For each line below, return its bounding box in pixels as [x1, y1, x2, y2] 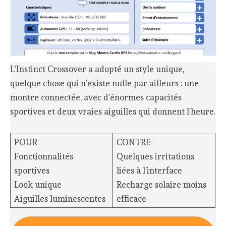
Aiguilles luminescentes [14, 194, 105, 204]
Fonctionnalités [14, 151, 73, 162]
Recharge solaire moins [116, 180, 206, 190]
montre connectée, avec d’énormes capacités [10, 92, 182, 102]
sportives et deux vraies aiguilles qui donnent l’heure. [10, 106, 216, 117]
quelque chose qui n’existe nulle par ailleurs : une [10, 78, 199, 88]
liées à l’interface [116, 165, 182, 176]
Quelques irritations [116, 151, 194, 162]
